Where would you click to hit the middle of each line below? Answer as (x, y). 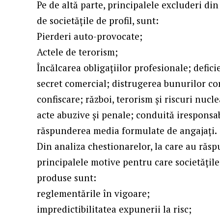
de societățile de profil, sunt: (98, 21)
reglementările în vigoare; (94, 193)
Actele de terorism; (78, 52)
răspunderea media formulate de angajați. (127, 131)
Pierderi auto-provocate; (90, 36)
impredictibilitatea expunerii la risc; (114, 209)
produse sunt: (67, 178)
